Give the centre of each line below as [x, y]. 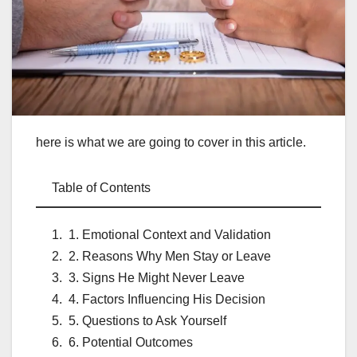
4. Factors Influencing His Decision [167, 300]
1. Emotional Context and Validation [170, 235]
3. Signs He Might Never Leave [157, 278]
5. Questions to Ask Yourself [147, 321]
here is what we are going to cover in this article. [171, 143]
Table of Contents [101, 188]
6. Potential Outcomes [131, 343]
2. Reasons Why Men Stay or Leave [170, 257]
